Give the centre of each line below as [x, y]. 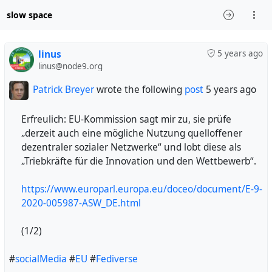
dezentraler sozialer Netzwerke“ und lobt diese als [131, 147]
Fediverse [117, 259]
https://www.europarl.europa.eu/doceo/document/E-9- [142, 189]
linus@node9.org [70, 66]
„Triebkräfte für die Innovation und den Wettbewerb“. [139, 161]
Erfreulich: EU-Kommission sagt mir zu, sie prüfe [126, 119]
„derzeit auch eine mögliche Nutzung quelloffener [132, 133]
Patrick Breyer [63, 89]
